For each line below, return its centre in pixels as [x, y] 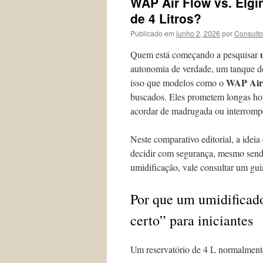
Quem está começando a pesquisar [195, 54]
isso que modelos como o [178, 82]
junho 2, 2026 [198, 33]
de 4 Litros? [166, 18]
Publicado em [152, 33]
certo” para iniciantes [192, 220]
